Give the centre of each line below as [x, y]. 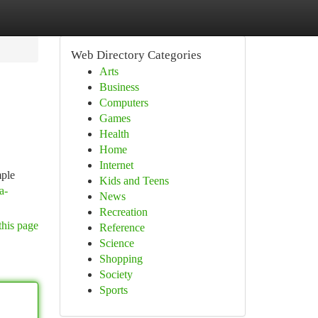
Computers [124, 103]
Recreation [123, 212]
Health [114, 134]
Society [116, 274]
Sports [113, 290]
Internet [116, 165]
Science [116, 243]
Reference [122, 227]
